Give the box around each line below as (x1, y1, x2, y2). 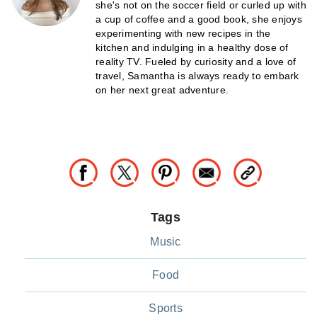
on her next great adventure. (96, 83, 229, 96)
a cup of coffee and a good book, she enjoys (96, 13, 302, 25)
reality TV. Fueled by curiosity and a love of (96, 55, 296, 67)
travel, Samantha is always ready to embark (96, 69, 299, 81)
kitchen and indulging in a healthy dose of (96, 41, 289, 53)
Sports (149, 301, 183, 314)
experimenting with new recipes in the (96, 27, 271, 39)
